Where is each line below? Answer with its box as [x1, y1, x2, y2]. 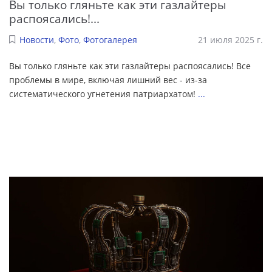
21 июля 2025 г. [198, 33, 263, 46]
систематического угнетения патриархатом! [9, 87, 198, 100]
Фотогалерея [83, 33, 137, 46]
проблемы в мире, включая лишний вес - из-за [9, 73, 207, 86]
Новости [19, 33, 54, 46]
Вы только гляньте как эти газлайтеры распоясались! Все [9, 59, 251, 72]
